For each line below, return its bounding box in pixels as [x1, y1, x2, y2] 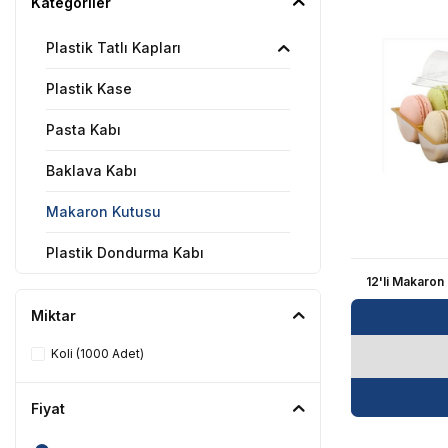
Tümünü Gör [46, 284, 132, 301]
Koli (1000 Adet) [51, 346, 144, 361]
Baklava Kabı [46, 162, 137, 179]
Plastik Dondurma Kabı [46, 244, 204, 261]
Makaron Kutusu [46, 203, 161, 220]
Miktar [31, 307, 76, 324]
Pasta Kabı [46, 121, 121, 138]
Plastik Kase [46, 80, 132, 97]
